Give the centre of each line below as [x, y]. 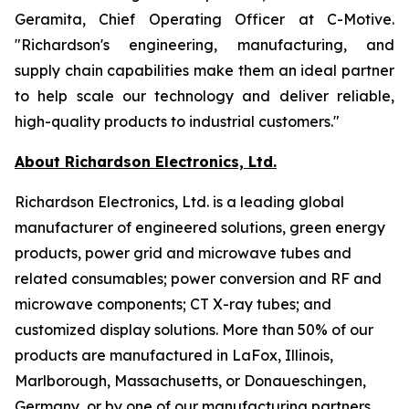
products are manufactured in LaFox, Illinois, [174, 355]
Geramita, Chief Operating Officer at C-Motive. [204, 19]
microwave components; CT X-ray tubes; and [173, 304]
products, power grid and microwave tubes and [183, 253]
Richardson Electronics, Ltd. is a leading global [179, 202]
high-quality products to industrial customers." [177, 121]
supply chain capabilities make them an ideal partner [204, 70]
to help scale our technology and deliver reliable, [204, 96]
